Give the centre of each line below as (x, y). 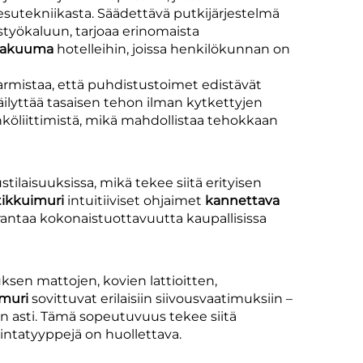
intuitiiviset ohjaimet (136, 200)
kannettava (242, 200)
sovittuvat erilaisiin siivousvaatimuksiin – (162, 298)
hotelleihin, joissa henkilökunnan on (173, 49)
